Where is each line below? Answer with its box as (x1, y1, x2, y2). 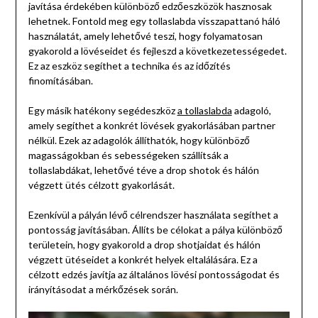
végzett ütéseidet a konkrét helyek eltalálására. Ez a (28, 253, 258, 265)
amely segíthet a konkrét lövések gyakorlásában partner (28, 119, 275, 131)
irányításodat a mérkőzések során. (28, 283, 178, 295)
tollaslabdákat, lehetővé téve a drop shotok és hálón (28, 163, 259, 176)
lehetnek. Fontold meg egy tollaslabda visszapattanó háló (28, 14, 280, 27)
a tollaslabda (177, 104, 232, 116)
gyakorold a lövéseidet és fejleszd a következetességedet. (28, 44, 287, 57)
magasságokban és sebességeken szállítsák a (28, 148, 229, 161)
